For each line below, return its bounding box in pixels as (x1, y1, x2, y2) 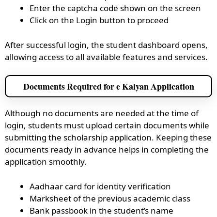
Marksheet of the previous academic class (30, 192, 190, 204)
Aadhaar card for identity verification (30, 180, 171, 192)
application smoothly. (5, 156, 87, 167)
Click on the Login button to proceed (30, 15, 169, 26)
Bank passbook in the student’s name (30, 204, 173, 216)
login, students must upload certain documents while (5, 120, 209, 131)
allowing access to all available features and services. (5, 51, 208, 62)
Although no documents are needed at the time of (5, 108, 199, 119)
